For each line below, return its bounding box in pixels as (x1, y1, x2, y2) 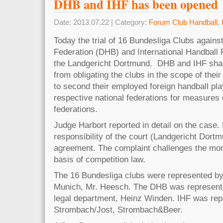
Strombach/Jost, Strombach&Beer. (54, 204, 183, 215)
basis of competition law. (54, 154, 145, 164)
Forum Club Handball (149, 18, 218, 26)
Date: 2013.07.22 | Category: (54, 18, 149, 26)
